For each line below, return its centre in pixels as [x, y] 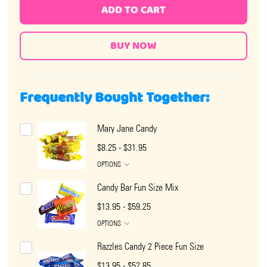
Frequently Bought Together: [114, 99]
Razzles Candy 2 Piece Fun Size [150, 247]
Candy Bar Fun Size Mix [138, 188]
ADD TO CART [133, 10]
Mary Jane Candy [127, 129]
